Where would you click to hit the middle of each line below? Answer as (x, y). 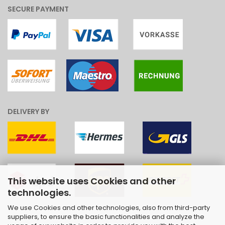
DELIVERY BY (28, 111)
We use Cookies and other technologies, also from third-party (109, 208)
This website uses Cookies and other (92, 181)
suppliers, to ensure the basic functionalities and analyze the (106, 217)
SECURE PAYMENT (38, 9)
